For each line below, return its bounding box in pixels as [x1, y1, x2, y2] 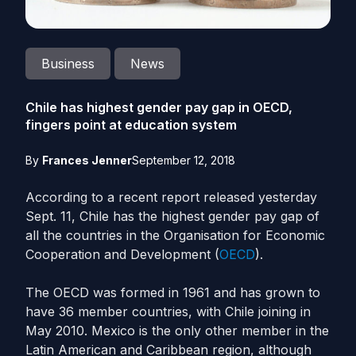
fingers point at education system [25, 117, 237, 133]
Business [41, 56, 95, 72]
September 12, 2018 [132, 153, 235, 167]
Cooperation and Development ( [25, 246, 219, 262]
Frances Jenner [42, 153, 132, 167]
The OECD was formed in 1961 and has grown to [25, 284, 320, 300]
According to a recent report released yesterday [25, 189, 317, 205]
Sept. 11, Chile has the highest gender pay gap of [25, 208, 319, 224]
